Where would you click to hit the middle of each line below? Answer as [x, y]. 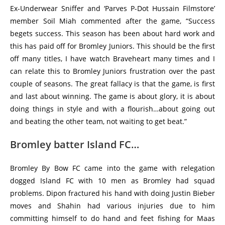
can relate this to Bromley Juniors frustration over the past [113, 71]
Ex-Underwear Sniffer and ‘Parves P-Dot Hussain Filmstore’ [113, 8]
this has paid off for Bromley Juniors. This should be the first [113, 46]
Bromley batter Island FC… [75, 144]
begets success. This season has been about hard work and [113, 33]
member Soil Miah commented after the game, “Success [113, 21]
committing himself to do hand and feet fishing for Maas [113, 218]
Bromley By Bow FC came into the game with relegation [113, 168]
